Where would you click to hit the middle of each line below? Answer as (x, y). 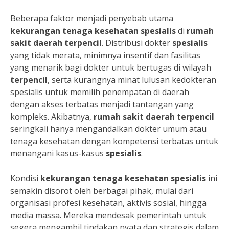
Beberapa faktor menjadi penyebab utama (92, 18)
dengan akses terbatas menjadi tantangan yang (102, 104)
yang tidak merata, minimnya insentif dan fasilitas (105, 55)
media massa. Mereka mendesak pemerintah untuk (108, 215)
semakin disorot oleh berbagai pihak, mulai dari (102, 191)
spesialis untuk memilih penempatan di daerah (100, 92)
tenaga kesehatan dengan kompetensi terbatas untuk (114, 141)
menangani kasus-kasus (58, 153)
